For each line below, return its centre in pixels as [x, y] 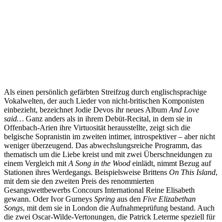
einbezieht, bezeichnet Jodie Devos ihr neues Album [86, 110]
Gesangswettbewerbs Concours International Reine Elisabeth [99, 190]
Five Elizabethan [169, 199]
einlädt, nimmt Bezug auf [171, 163]
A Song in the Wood [99, 163]
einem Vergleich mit [36, 163]
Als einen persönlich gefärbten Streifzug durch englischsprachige [105, 92]
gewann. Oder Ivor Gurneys [49, 199]
